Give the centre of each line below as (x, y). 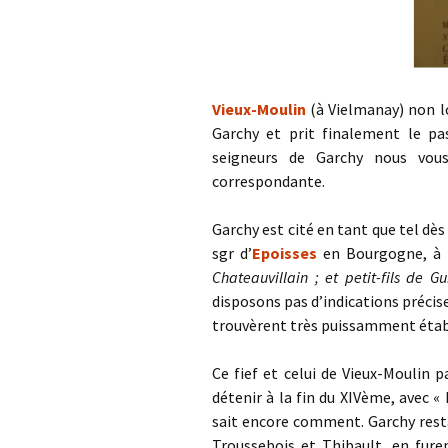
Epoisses (284, 253)
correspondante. (268, 181)
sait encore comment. (290, 421)
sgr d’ (232, 253)
